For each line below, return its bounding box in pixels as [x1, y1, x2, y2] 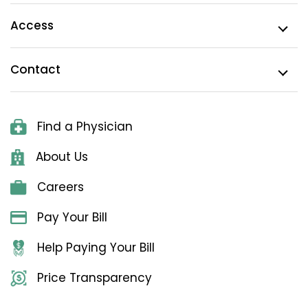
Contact [10, 61, 60, 78]
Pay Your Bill [37, 209, 107, 226]
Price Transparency [37, 269, 152, 287]
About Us [35, 148, 88, 166]
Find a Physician [37, 118, 133, 135]
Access [10, 17, 54, 34]
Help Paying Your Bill [37, 239, 155, 256]
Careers [37, 179, 84, 196]
